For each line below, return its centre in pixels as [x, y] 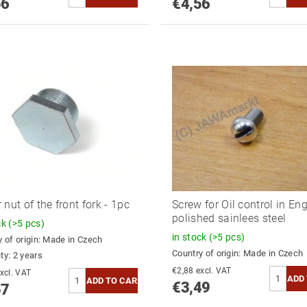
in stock [190, 237]
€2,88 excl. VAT [213, 271]
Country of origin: [208, 254]
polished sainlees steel [229, 218]
